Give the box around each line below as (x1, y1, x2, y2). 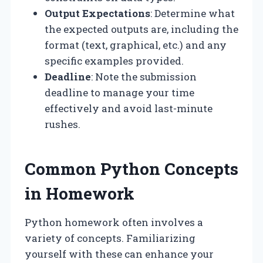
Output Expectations (45, 6, 150, 20)
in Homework (25, 182, 134, 204)
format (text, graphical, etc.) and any (45, 38, 227, 52)
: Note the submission (91, 69, 197, 83)
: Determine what (150, 6, 235, 20)
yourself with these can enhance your (25, 247, 214, 261)
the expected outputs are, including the (45, 22, 238, 36)
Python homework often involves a (25, 215, 203, 229)
